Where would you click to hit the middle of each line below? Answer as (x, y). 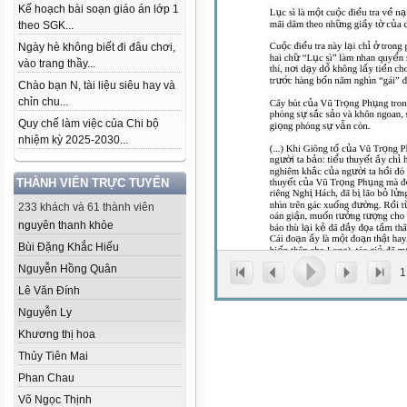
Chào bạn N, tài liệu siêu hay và (97, 85)
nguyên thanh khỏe (66, 225)
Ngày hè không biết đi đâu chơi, (97, 47)
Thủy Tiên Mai (53, 356)
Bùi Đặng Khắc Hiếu (69, 247)
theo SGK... (46, 25)
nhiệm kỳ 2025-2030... (73, 140)
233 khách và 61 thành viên (86, 207)
